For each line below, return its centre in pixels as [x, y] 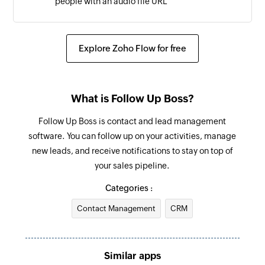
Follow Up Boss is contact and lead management [132, 121]
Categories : [129, 188]
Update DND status [98, 27]
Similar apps [132, 256]
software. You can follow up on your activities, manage [132, 136]
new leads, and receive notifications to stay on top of [132, 151]
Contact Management [117, 208]
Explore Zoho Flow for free [132, 48]
